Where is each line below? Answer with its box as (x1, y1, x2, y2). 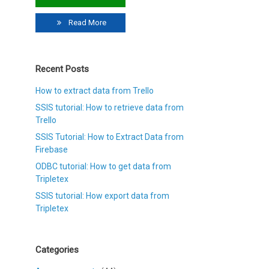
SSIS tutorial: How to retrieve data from (35, 102, 184, 112)
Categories (35, 244, 79, 255)
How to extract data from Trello (35, 85, 154, 95)
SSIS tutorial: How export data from (35, 190, 170, 201)
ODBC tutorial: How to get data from (35, 161, 172, 171)
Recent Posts (35, 63, 89, 74)
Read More (67, 17, 107, 27)
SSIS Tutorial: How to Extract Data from (35, 131, 184, 142)
